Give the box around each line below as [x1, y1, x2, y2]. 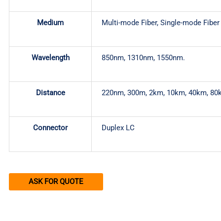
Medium [37, 18, 64, 28]
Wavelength [31, 53, 70, 63]
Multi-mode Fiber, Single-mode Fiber [102, 18, 220, 28]
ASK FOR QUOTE [29, 177, 83, 186]
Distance [36, 88, 65, 98]
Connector [33, 123, 68, 133]
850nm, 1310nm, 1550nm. [102, 53, 185, 63]
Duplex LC [102, 123, 135, 133]
